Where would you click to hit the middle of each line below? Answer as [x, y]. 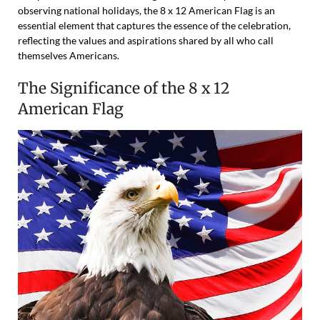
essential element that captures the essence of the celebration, [154, 25]
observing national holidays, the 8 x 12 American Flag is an [146, 10]
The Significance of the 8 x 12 [124, 88]
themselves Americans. [69, 55]
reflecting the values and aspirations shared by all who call [146, 40]
